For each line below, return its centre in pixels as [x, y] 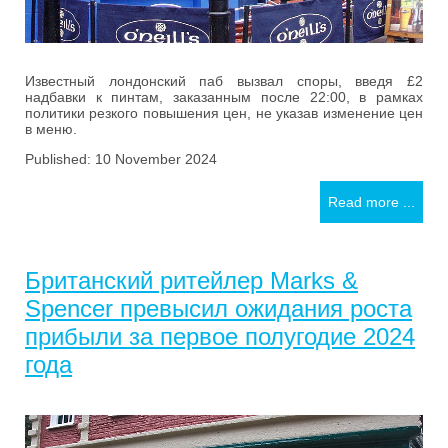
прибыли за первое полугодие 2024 [220, 336]
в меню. [51, 128]
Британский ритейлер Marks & [191, 280]
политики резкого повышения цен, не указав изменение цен [224, 112]
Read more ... [371, 201]
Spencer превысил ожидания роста [218, 308]
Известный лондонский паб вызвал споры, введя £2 [224, 80]
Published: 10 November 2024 [121, 158]
